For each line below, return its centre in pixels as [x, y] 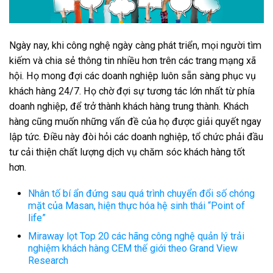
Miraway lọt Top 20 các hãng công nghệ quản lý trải [136, 236]
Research [48, 260]
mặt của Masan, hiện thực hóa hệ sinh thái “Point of [136, 206]
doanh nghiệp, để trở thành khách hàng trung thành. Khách [129, 107]
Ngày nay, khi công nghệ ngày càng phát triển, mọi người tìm [135, 46]
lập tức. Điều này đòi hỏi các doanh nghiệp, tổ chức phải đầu [136, 137]
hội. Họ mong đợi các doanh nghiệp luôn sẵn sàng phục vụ [133, 76]
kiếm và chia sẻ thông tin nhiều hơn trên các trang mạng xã [133, 61]
